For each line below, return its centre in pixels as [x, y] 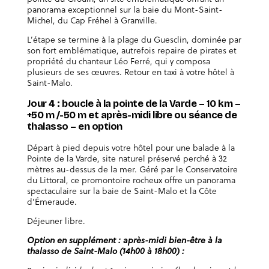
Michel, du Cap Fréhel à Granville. [92, 20]
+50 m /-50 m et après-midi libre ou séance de [132, 115]
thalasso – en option [74, 127]
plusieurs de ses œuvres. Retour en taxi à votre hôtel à [130, 71]
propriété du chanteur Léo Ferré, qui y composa [118, 61]
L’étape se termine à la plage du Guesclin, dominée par [134, 39]
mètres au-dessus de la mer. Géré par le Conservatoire [132, 169]
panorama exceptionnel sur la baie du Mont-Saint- [125, 9]
